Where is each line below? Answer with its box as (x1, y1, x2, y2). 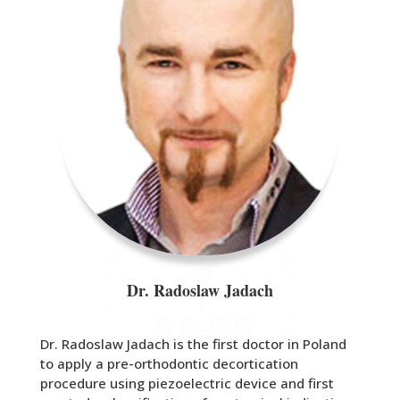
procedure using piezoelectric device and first (39, 373, 334, 392)
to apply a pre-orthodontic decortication (39, 354, 298, 372)
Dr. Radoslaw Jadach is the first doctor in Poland (39, 334, 346, 353)
